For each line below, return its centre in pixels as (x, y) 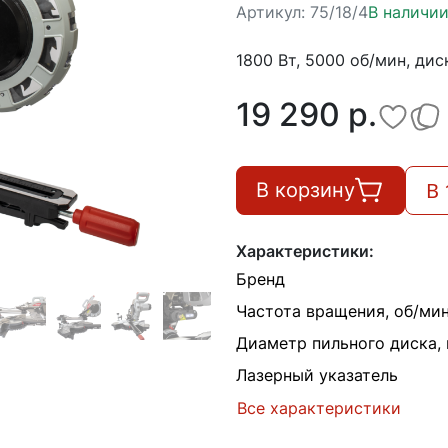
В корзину (306, 190)
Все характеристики (319, 408)
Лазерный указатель (317, 374)
